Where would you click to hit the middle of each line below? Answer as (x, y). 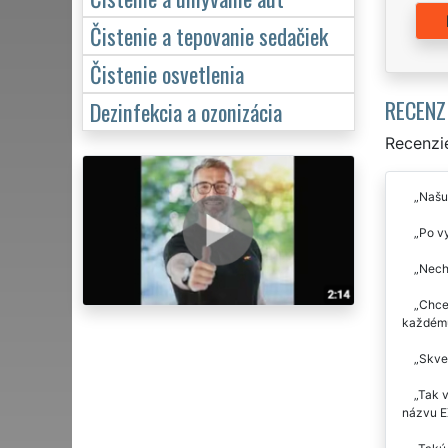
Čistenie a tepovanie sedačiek (209, 35)
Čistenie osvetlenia (167, 73)
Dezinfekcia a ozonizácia (186, 111)
